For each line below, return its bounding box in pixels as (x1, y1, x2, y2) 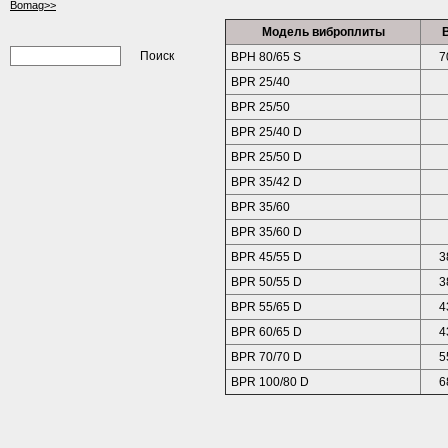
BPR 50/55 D (231, 275, 302, 289)
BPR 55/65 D (231, 300, 302, 314)
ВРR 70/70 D (231, 350, 302, 364)
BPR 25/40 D (231, 125, 302, 139)
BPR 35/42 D (231, 175, 302, 189)
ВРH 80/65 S (231, 50, 301, 64)
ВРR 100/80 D (231, 375, 309, 389)
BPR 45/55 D (231, 250, 302, 264)
